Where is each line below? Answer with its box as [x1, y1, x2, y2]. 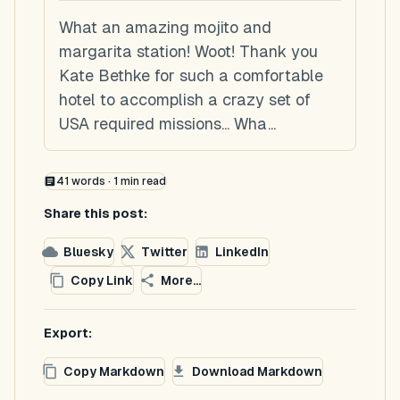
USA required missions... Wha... [59, 114, 276, 133]
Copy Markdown [63, 363, 164, 379]
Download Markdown [192, 363, 322, 379]
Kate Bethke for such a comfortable [59, 66, 323, 85]
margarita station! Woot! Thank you [59, 42, 318, 61]
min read [117, 175, 166, 187]
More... [161, 272, 201, 287]
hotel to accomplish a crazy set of [59, 90, 311, 109]
